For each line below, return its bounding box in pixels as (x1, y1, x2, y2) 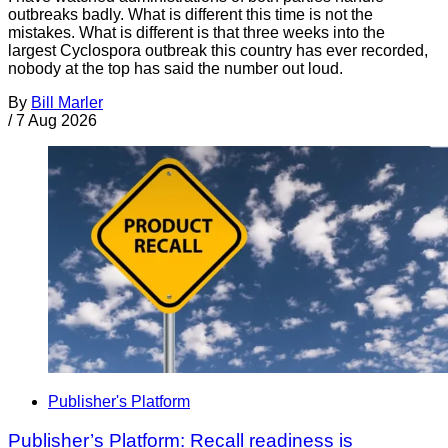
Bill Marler (31, 93, 103, 111)
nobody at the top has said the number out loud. (8, 59, 343, 77)
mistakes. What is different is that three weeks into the (8, 23, 385, 41)
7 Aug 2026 (16, 111, 97, 129)
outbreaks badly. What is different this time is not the (8, 5, 373, 23)
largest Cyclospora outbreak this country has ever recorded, (8, 41, 428, 59)
